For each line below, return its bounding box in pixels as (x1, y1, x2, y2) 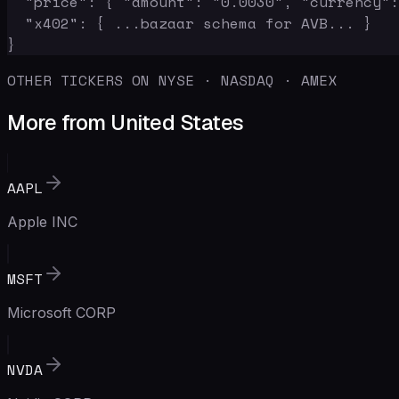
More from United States (7, 108, 244, 136)
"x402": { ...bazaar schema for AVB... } (7, 12, 372, 34)
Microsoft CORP (7, 303, 116, 322)
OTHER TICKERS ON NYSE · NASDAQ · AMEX (7, 69, 337, 91)
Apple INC (7, 212, 77, 231)
